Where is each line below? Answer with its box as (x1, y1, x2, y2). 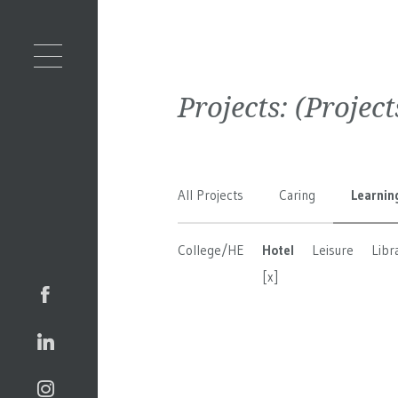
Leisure (312, 242, 354, 259)
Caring (279, 187, 315, 203)
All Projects (178, 187, 243, 203)
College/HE (178, 242, 244, 259)
